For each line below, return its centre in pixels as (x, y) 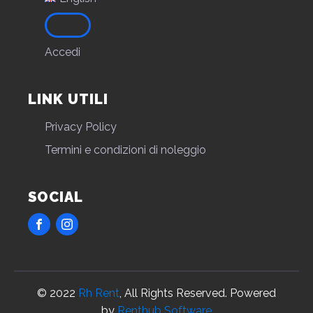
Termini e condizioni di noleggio (125, 150)
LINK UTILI (68, 100)
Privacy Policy (81, 127)
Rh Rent (99, 293)
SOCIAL (56, 197)
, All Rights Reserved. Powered (198, 293)
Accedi (63, 52)
